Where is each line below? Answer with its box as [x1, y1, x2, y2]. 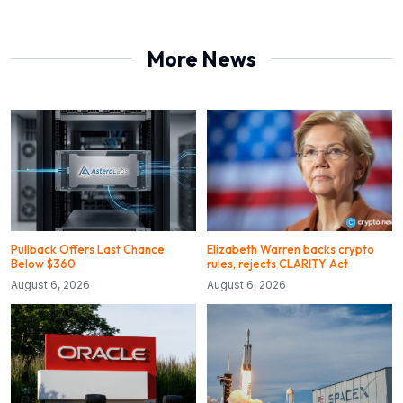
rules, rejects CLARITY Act [207, 256, 348, 272]
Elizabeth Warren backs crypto [207, 242, 374, 257]
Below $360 [11, 256, 76, 272]
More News [147, 45, 256, 72]
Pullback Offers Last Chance [11, 242, 165, 257]
